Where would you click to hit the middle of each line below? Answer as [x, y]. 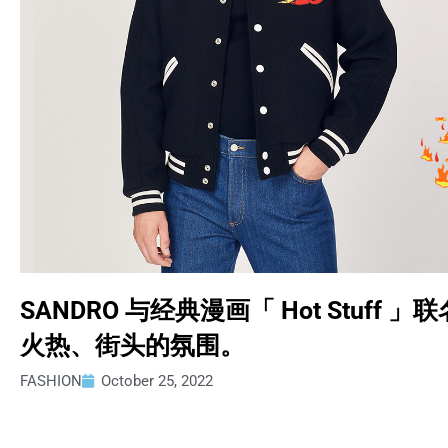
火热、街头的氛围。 [132, 345]
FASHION [51, 380]
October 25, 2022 [157, 380]
